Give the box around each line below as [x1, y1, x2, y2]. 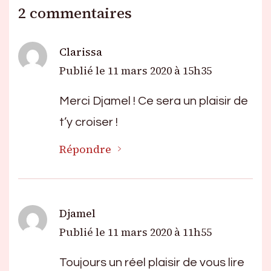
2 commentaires [18, 2, 132, 23]
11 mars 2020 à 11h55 [108, 224, 212, 240]
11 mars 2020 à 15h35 [108, 63, 212, 78]
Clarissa [59, 44, 102, 59]
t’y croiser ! [59, 116, 118, 128]
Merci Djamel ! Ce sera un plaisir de [59, 94, 248, 107]
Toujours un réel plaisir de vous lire [59, 256, 244, 269]
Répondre [59, 142, 111, 157]
